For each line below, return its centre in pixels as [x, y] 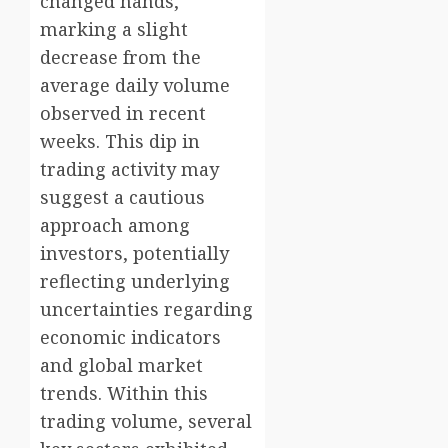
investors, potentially [134, 253]
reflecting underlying [135, 281]
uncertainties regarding [146, 309]
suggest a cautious [122, 197]
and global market [121, 365]
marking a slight [114, 29]
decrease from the [120, 57]
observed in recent [123, 113]
